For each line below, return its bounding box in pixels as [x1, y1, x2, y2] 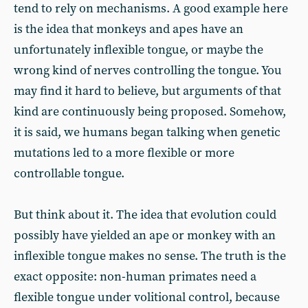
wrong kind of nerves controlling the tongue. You [14, 63, 282, 78]
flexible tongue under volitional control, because [14, 289, 280, 305]
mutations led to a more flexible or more [14, 145, 234, 161]
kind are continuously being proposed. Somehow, [14, 104, 286, 120]
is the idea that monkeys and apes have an [14, 21, 243, 37]
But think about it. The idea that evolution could [14, 207, 276, 223]
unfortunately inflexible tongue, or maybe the [14, 42, 263, 58]
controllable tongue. [14, 166, 124, 181]
